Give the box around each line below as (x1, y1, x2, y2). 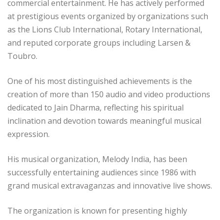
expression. (7, 129, 50, 140)
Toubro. (7, 51, 37, 62)
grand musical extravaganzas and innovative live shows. (7, 180, 212, 192)
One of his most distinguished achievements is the (7, 76, 192, 87)
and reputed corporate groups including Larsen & (7, 37, 191, 49)
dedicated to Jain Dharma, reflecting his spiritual (7, 102, 184, 113)
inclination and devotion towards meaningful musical (7, 115, 201, 127)
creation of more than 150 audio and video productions (7, 89, 210, 100)
